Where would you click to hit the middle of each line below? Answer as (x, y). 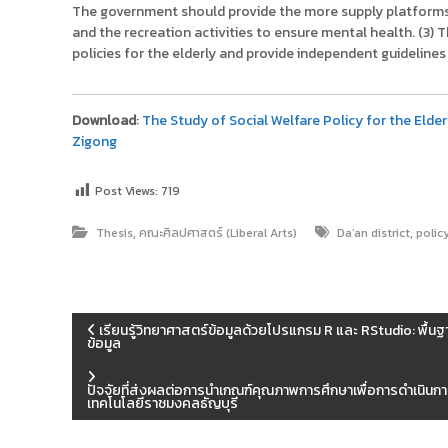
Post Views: (126, 191)
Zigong (94, 141)
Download (104, 120)
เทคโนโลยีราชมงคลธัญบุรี (162, 404)
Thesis (114, 233)
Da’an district (373, 233)
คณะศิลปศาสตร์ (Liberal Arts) (218, 233)
